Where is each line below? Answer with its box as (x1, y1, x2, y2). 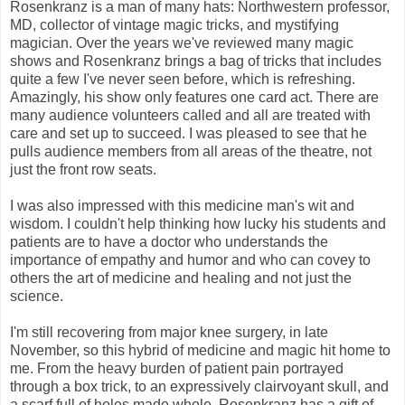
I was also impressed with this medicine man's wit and (10, 197, 354, 213)
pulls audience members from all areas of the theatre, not (10, 143, 372, 159)
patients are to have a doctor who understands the (10, 233, 328, 250)
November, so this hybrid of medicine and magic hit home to (10, 342, 391, 358)
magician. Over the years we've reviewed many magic (10, 34, 353, 51)
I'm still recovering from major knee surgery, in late (10, 324, 328, 340)
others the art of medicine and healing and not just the (10, 269, 352, 286)
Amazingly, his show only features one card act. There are (10, 89, 379, 105)
